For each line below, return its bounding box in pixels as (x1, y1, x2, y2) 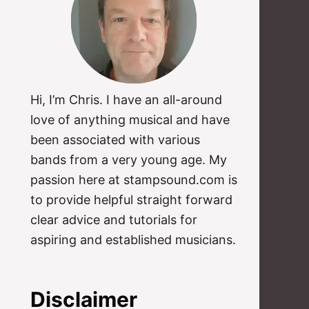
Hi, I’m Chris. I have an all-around (30, 92, 222, 107)
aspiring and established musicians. (30, 232, 236, 247)
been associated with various (30, 132, 200, 147)
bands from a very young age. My (30, 152, 227, 167)
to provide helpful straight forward (30, 192, 232, 207)
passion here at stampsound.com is (30, 172, 237, 187)
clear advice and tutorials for (30, 212, 197, 227)
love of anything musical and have (30, 112, 230, 127)
